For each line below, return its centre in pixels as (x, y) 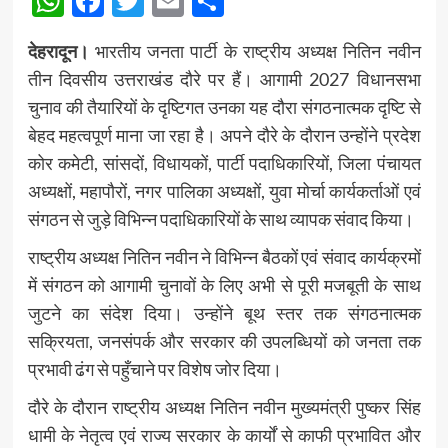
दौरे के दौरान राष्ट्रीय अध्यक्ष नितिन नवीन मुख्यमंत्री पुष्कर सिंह (224, 407)
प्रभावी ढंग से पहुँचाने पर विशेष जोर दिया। (154, 369)
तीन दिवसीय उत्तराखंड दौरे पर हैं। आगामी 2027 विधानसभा (224, 79)
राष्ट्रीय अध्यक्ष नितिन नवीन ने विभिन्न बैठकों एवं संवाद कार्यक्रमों (224, 257)
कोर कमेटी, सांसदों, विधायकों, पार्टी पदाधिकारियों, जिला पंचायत (224, 163)
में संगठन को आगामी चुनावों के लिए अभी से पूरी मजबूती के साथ (224, 285)
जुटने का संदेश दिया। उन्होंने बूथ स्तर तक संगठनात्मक (224, 313)
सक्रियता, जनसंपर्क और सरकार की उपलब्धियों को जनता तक (224, 341)
